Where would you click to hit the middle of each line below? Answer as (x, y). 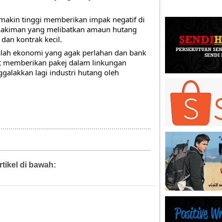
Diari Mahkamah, (98, 166)
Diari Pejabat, (134, 166)
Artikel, (67, 166)
